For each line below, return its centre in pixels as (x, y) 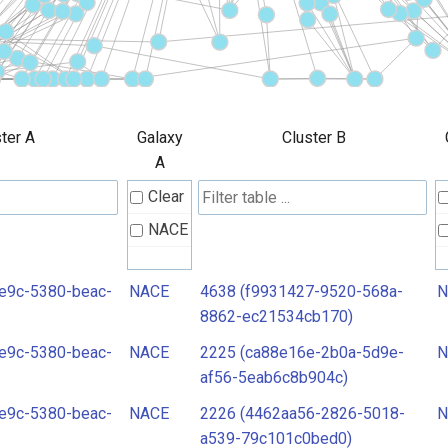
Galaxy (159, 137)
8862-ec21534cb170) (276, 316)
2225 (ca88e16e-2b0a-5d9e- (302, 352)
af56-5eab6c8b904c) (274, 377)
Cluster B (313, 137)
